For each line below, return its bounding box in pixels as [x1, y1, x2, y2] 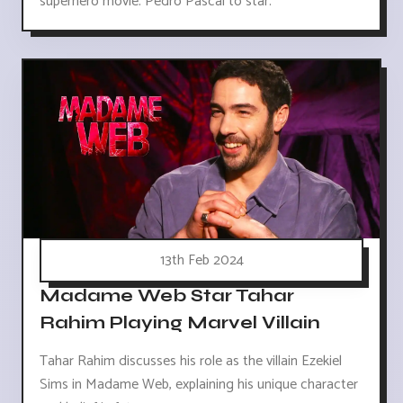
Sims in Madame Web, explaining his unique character [40, 372, 358, 397]
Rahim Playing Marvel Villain [40, 310, 320, 334]
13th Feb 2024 [159, 247, 244, 273]
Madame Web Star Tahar [40, 283, 294, 307]
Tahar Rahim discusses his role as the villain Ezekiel [40, 348, 342, 373]
